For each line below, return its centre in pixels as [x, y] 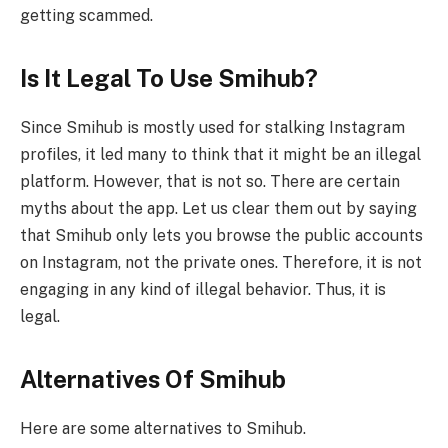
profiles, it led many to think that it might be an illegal [220, 154]
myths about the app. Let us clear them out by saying [218, 208]
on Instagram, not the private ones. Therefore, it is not [221, 262]
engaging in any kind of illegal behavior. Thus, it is [203, 289]
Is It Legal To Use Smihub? [169, 78]
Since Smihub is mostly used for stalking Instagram [212, 127]
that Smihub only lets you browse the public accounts [221, 235]
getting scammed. [86, 15]
